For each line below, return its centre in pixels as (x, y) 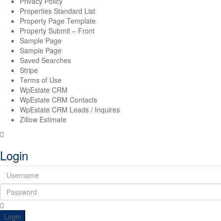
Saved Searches (45, 60)
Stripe (29, 70)
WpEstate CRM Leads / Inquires (70, 110)
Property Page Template (58, 21)
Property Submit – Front (57, 31)
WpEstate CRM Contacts (58, 100)
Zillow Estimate (43, 119)
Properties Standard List (57, 11)
